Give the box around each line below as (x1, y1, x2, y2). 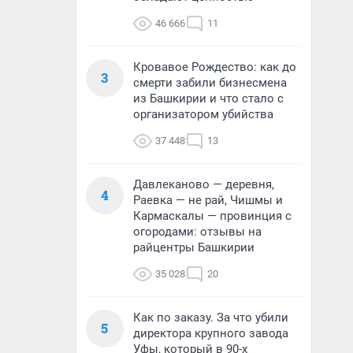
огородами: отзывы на (133, 225, 262, 239)
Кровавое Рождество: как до (133, 60, 296, 74)
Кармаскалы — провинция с (133, 209, 292, 223)
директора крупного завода (133, 326, 288, 340)
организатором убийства (133, 107, 273, 121)
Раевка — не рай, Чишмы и (133, 193, 283, 207)
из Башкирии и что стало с (133, 91, 284, 106)
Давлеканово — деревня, (133, 177, 274, 191)
